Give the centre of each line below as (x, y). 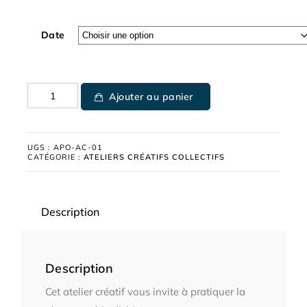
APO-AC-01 (78, 147)
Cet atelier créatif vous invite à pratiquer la (145, 292)
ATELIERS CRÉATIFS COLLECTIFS (154, 157)
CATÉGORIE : (56, 157)
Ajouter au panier (151, 97)
